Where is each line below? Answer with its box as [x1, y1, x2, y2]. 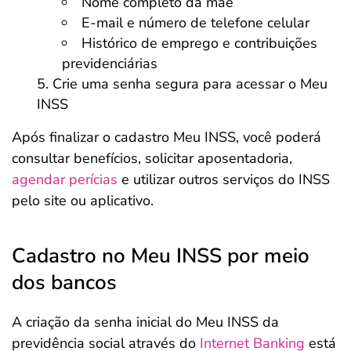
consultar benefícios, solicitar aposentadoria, [12, 149, 292, 168]
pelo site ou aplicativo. [12, 191, 154, 211]
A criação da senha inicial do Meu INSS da [12, 313, 279, 332]
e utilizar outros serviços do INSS [118, 170, 330, 190]
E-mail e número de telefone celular [81, 13, 309, 33]
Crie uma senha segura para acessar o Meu [52, 74, 327, 94]
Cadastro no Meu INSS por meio [12, 242, 309, 270]
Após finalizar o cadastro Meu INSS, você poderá [12, 128, 321, 147]
